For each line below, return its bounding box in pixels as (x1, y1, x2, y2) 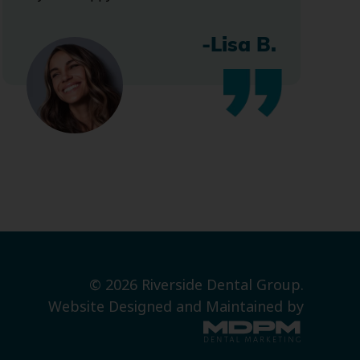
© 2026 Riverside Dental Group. (88, 275, 304, 297)
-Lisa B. (201, 36, 276, 57)
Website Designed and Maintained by (47, 297, 304, 318)
